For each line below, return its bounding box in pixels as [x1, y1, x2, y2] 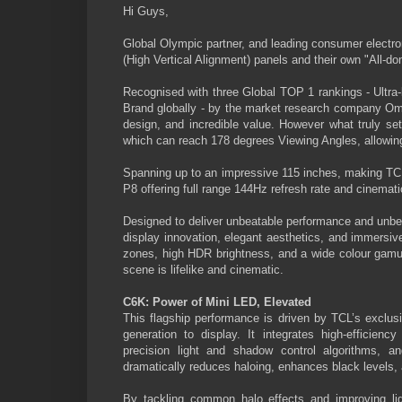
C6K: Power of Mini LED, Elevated [123, 294, 311, 309]
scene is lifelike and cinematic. [123, 262, 284, 276]
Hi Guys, [123, 4, 172, 18]
